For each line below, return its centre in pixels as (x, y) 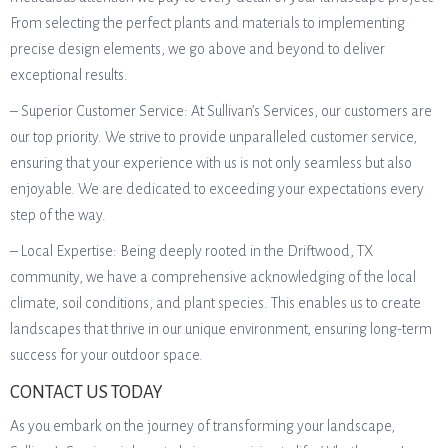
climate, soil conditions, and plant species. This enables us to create (215, 303)
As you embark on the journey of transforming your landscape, (202, 426)
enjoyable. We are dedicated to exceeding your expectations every (217, 189)
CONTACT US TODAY (86, 392)
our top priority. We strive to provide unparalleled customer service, (213, 137)
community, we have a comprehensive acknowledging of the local (213, 277)
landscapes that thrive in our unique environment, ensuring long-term (221, 329)
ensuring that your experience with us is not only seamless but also (211, 163)
